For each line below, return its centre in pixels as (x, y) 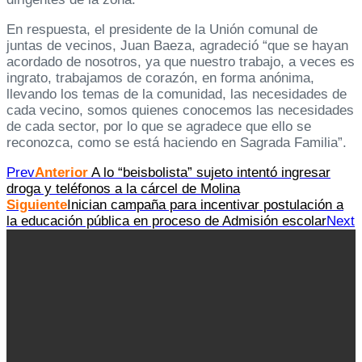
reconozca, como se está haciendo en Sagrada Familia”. (177, 143)
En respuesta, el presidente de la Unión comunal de (162, 30)
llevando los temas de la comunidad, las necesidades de (177, 95)
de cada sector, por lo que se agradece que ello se (159, 127)
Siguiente (37, 205)
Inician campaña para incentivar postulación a (205, 205)
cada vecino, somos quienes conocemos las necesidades (180, 111)
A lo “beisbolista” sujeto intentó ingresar (209, 173)
